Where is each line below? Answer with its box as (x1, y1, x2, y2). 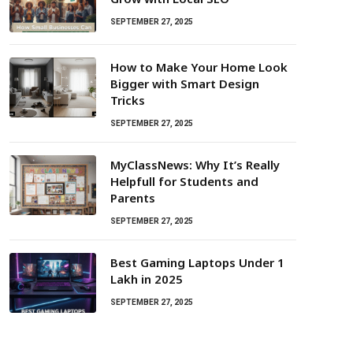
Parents (110, 190, 155, 206)
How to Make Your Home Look (110, 59, 288, 76)
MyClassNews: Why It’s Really (110, 157, 280, 173)
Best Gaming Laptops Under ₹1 (110, 255, 284, 271)
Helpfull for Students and (110, 173, 258, 190)
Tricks (110, 92, 145, 109)
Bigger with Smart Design (110, 76, 259, 92)
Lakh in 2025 (110, 271, 183, 288)
